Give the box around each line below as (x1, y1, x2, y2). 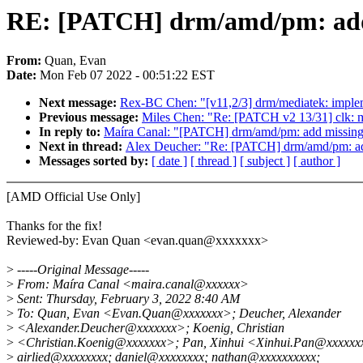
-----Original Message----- (14, 263, 149, 277)
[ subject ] (240, 154, 290, 169)
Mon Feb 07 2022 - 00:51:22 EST (40, 68, 215, 83)
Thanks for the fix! (6, 219, 102, 233)
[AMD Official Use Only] (6, 190, 140, 204)
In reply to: (39, 125, 104, 139)
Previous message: (39, 110, 142, 125)
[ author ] (293, 154, 340, 169)
